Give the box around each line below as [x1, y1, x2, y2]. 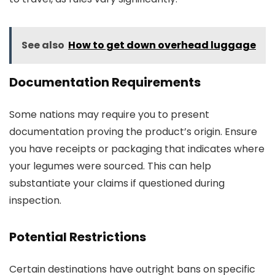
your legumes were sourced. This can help [9, 159, 211, 173]
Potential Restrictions [9, 228, 146, 246]
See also [21, 38, 64, 52]
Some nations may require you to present [9, 107, 209, 122]
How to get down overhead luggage [68, 38, 256, 52]
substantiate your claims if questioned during [9, 176, 225, 190]
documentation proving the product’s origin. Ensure [9, 125, 257, 139]
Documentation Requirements [9, 74, 201, 91]
